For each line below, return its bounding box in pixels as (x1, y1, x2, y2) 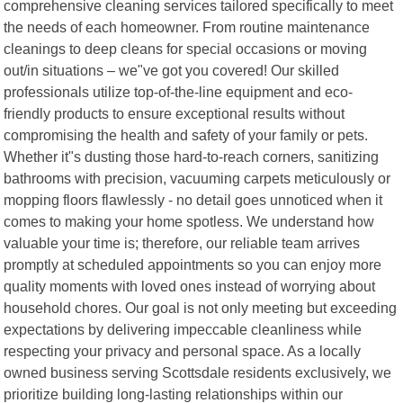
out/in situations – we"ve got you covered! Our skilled (4, 61, 340, 78)
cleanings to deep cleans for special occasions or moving (4, 40, 368, 57)
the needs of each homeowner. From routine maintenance (4, 18, 371, 35)
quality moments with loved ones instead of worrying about (4, 277, 376, 294)
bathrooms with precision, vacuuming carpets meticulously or (4, 169, 391, 186)
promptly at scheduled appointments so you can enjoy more (4, 255, 382, 273)
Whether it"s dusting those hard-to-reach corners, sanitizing (4, 148, 380, 165)
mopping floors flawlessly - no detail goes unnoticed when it (4, 191, 383, 208)
